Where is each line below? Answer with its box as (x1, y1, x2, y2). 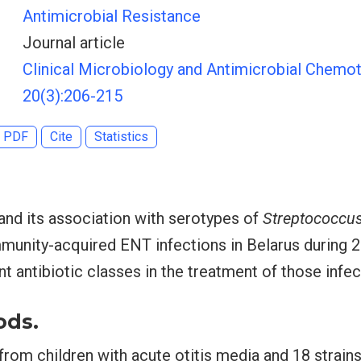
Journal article (22, 33, 125, 52)
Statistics (94, 129, 148, 144)
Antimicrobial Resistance (22, 6, 201, 26)
